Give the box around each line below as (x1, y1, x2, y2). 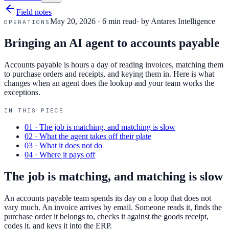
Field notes (16, 8, 52, 16)
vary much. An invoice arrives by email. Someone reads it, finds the (4, 202, 222, 212)
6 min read (102, 17, 136, 26)
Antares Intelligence (150, 17, 215, 26)
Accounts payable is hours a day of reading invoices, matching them (4, 60, 223, 69)
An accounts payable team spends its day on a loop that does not (4, 193, 211, 202)
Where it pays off (39, 150, 95, 159)
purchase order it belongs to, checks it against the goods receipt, (4, 212, 209, 221)
